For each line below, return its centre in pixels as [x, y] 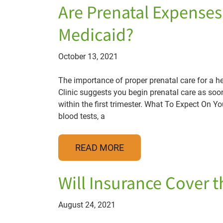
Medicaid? [96, 36]
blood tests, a [82, 116]
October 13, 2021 [88, 56]
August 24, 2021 [87, 205]
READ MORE [100, 148]
